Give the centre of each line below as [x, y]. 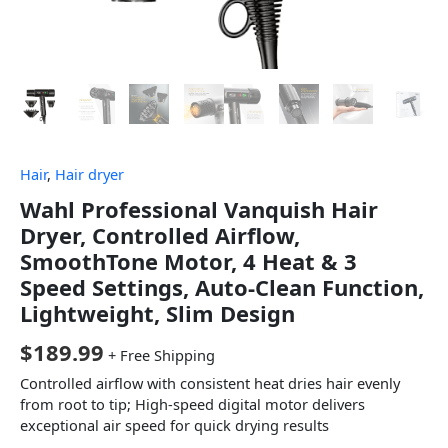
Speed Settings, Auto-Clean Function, [222, 286]
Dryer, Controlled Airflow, [160, 234]
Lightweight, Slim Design [157, 312]
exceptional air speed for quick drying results [174, 425]
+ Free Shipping [161, 354]
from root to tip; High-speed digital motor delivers [192, 404]
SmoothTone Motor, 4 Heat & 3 [188, 260]
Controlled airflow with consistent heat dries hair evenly [210, 383]
